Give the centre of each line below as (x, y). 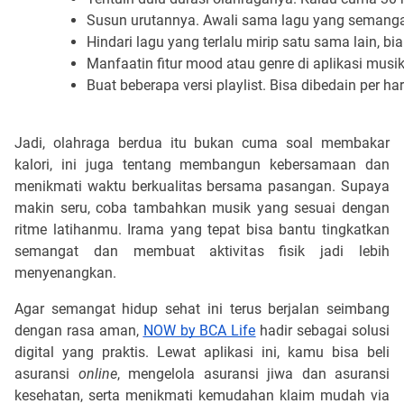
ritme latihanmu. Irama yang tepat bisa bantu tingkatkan (202, 229)
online (97, 373)
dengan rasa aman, (79, 330)
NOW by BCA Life (199, 330)
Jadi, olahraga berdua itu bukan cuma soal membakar (202, 142)
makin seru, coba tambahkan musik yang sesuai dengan (202, 207)
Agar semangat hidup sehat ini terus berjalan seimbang (202, 308)
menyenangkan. (65, 272)
